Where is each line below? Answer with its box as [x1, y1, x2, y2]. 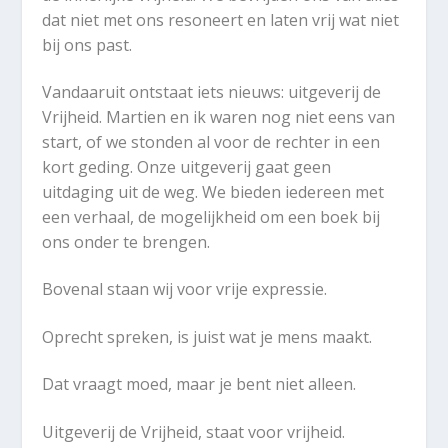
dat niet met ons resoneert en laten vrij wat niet [42, 8, 400, 31]
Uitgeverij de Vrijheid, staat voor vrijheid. [42, 420, 346, 443]
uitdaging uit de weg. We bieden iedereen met [42, 180, 385, 203]
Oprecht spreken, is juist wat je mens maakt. [42, 325, 373, 348]
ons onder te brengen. [42, 230, 211, 253]
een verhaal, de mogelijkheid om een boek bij [42, 205, 381, 228]
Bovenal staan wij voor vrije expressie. [42, 278, 328, 301]
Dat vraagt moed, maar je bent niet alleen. [42, 373, 357, 396]
